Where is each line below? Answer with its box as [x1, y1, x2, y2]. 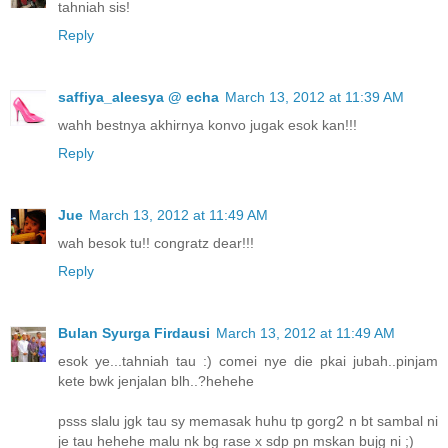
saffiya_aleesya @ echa [58, 89, 219, 106]
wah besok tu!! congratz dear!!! [58, 235, 254, 252]
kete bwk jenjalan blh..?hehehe [58, 373, 254, 390]
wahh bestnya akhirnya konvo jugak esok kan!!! [58, 117, 357, 134]
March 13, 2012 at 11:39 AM [225, 89, 404, 106]
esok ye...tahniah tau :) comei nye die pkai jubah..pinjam [58, 353, 438, 370]
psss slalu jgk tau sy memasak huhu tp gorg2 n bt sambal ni [58, 413, 438, 430]
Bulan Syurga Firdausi [58, 325, 210, 342]
